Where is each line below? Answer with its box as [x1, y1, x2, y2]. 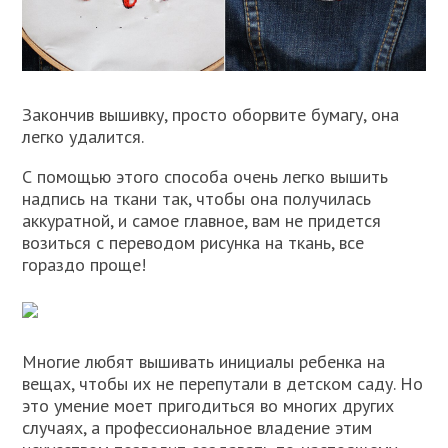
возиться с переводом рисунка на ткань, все [22, 230, 365, 254]
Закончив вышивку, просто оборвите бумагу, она [22, 102, 400, 126]
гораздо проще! [22, 252, 147, 276]
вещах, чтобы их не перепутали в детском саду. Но [22, 371, 424, 395]
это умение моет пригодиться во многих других [22, 393, 395, 417]
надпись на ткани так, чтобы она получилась [22, 186, 372, 210]
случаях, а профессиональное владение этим [22, 415, 373, 439]
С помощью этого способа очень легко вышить [22, 164, 389, 188]
